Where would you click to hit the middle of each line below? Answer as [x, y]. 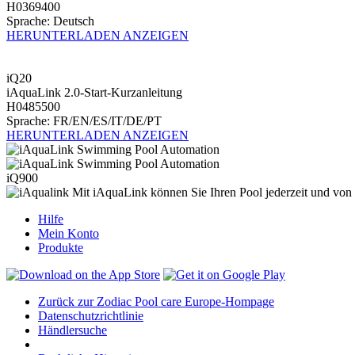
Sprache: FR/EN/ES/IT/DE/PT [84, 120]
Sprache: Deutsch [50, 21]
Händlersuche [73, 330]
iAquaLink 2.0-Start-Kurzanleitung [94, 92]
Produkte [61, 247]
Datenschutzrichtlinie [91, 315]
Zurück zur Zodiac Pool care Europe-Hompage [156, 301]
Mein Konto [69, 233]
